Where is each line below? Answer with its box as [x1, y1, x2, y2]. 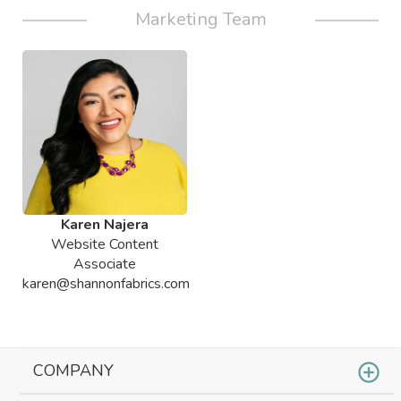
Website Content [51, 235, 158, 254]
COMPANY [33, 360, 115, 381]
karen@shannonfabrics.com [22, 274, 190, 294]
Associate [73, 254, 136, 274]
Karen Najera [61, 215, 149, 235]
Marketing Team [134, 7, 267, 31]
